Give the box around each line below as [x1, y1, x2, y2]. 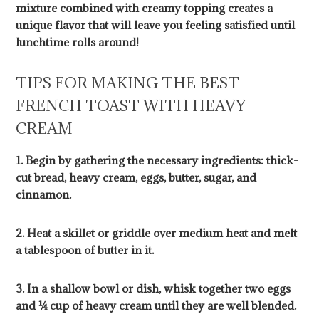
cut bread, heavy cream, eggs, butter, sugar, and [16, 170, 257, 185]
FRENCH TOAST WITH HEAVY [16, 96, 246, 116]
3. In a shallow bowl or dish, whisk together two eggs [16, 281, 291, 296]
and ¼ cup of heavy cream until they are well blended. [16, 298, 297, 313]
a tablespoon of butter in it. [16, 243, 155, 258]
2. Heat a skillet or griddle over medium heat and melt [16, 226, 298, 241]
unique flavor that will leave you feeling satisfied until [16, 18, 296, 33]
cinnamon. [16, 187, 72, 202]
